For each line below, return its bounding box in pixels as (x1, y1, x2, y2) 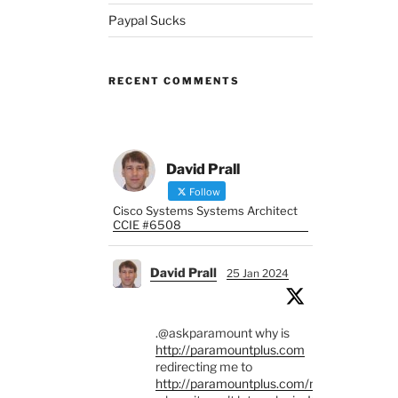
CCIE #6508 (112, 217, 181, 232)
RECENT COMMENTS (107, 74, 240, 87)
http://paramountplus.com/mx (155, 375, 328, 391)
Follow (187, 185, 220, 198)
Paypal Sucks (107, 12, 186, 28)
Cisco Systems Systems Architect (112, 203, 298, 218)
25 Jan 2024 (226, 266, 289, 280)
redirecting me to (155, 358, 252, 374)
